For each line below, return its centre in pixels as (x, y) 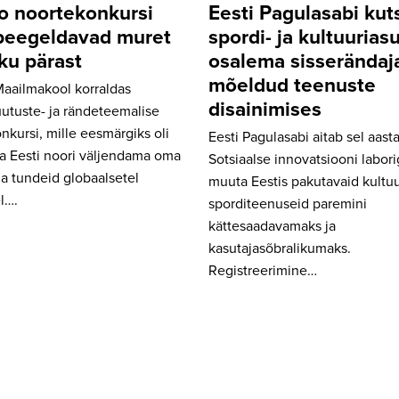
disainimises (265, 110)
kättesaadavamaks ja (272, 226)
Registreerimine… (263, 270)
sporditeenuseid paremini (288, 204)
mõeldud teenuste (292, 85)
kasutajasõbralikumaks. (280, 248)
